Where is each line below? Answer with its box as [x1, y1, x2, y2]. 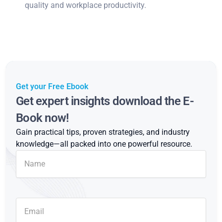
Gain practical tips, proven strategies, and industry [16, 127, 190, 137]
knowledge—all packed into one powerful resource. [16, 139, 192, 149]
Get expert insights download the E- [16, 94, 194, 108]
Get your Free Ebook [16, 81, 88, 91]
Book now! [16, 111, 69, 125]
